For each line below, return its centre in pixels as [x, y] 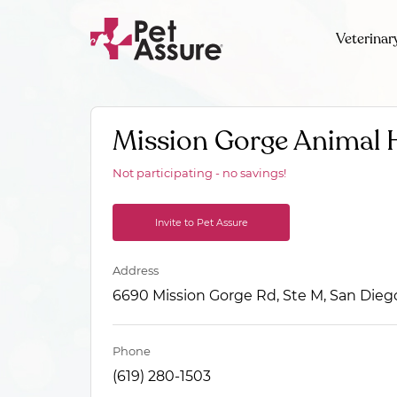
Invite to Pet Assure [201, 222]
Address [136, 270]
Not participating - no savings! [199, 173]
